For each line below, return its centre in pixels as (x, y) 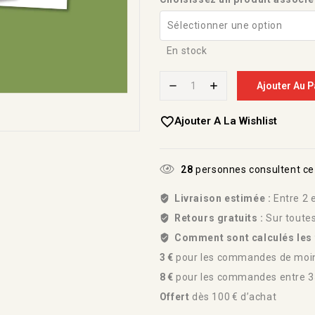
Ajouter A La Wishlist (225, 121)
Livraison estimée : (223, 199)
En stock (187, 51)
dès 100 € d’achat (233, 297)
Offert (174, 297)
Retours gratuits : (220, 218)
